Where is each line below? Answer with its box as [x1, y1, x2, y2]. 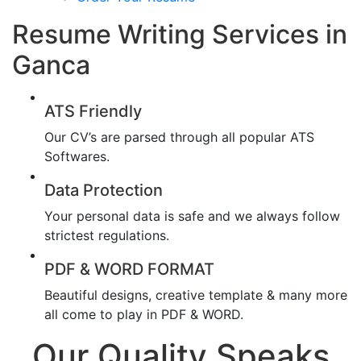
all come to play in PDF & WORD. [44, 305, 243, 322]
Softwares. [44, 147, 110, 164]
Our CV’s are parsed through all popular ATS [44, 128, 314, 145]
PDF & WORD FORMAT [44, 259, 214, 279]
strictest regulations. [44, 226, 169, 243]
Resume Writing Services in [12, 18, 347, 50]
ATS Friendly [44, 101, 142, 121]
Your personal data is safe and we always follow [44, 207, 340, 224]
